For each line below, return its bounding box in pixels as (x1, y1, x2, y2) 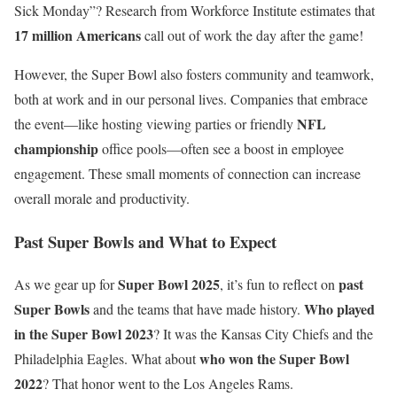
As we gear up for (14, 275, 118, 294)
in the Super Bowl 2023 (14, 323, 153, 345)
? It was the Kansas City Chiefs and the (153, 324, 373, 344)
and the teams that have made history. (90, 300, 304, 319)
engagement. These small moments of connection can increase (14, 163, 361, 183)
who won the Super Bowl (199, 348, 349, 370)
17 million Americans (14, 24, 141, 45)
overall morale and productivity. (14, 188, 190, 207)
